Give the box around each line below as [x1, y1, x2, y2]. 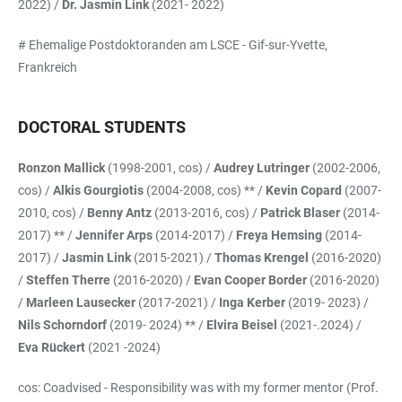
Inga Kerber [219, 294, 285, 310]
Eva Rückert [18, 339, 85, 354]
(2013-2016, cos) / [154, 205, 260, 220]
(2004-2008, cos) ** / [146, 182, 266, 197]
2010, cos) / [18, 205, 87, 220]
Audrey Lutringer [214, 160, 310, 175]
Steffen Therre [26, 272, 113, 287]
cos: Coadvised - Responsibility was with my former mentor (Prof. [18, 380, 379, 395]
